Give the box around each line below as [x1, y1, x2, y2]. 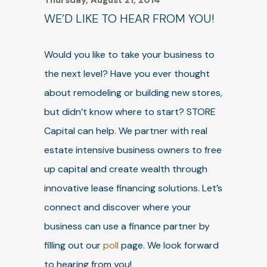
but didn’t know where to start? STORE [44, 105, 216, 118]
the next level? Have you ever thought [44, 67, 210, 80]
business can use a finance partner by [44, 220, 210, 232]
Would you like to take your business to [44, 48, 215, 61]
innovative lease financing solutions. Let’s [44, 182, 222, 194]
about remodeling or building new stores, [44, 86, 222, 99]
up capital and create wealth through [44, 163, 207, 175]
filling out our [44, 239, 103, 252]
